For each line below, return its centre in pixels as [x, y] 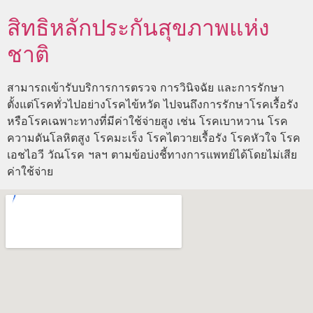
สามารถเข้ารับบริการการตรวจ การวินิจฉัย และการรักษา [146, 87]
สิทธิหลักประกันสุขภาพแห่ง [138, 27]
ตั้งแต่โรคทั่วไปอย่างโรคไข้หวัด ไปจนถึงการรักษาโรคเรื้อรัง [153, 104]
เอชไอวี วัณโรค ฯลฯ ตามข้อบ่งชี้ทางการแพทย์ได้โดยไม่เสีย [152, 154]
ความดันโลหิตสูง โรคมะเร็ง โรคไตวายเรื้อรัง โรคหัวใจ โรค [154, 137]
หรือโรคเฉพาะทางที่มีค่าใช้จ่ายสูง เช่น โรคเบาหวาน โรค [147, 121]
